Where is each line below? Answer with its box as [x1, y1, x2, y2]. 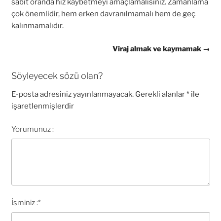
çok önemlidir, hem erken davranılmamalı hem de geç [11, 9, 195, 18]
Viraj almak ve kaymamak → [112, 44, 210, 53]
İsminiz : [11, 198, 38, 207]
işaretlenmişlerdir [11, 102, 74, 110]
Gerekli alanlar [135, 90, 186, 99]
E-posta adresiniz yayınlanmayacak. [11, 90, 134, 99]
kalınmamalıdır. [11, 21, 64, 30]
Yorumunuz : [11, 124, 54, 134]
